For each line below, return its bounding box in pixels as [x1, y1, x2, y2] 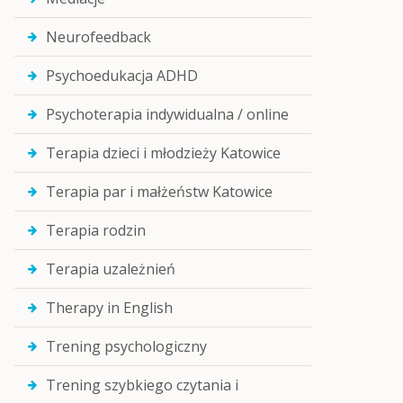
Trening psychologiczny [46, 336, 207, 356]
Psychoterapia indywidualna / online [46, 104, 289, 124]
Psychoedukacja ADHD [46, 66, 198, 85]
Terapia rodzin [46, 220, 146, 240]
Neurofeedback [46, 27, 151, 47]
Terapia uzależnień [46, 259, 175, 279]
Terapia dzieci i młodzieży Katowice [46, 143, 281, 163]
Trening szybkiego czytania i [46, 375, 238, 395]
